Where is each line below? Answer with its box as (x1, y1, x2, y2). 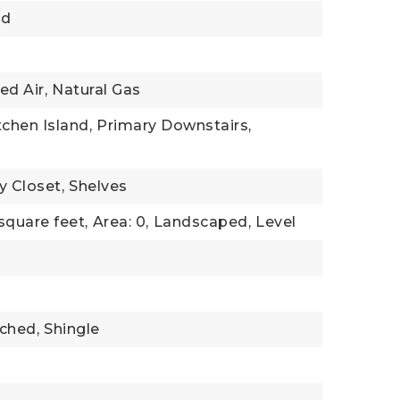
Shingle (44, 321, 100, 337)
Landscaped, (153, 213, 252, 230)
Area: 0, (92, 213, 149, 230)
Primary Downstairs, (96, 117, 252, 134)
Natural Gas (52, 81, 141, 98)
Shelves (69, 178, 128, 195)
